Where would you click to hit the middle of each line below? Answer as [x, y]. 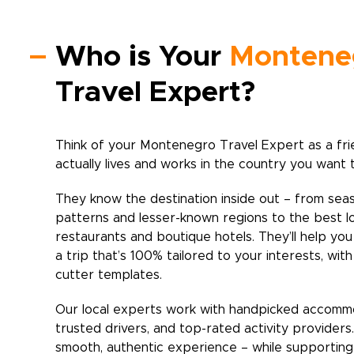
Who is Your [142, 57]
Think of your [98, 145]
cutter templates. [109, 275]
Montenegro [178, 145]
